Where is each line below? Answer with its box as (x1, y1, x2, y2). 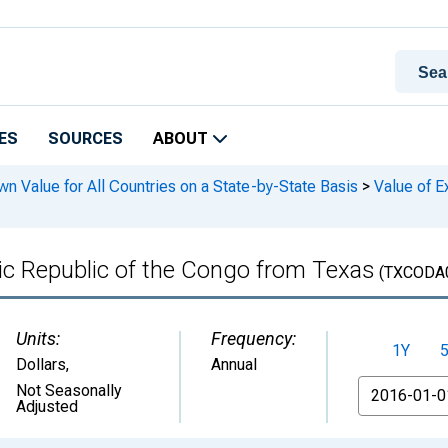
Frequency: (211, 328, 296, 349)
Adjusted (16, 397, 78, 416)
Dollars (16, 355, 66, 374)
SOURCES (48, 129, 123, 148)
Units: (16, 328, 60, 349)
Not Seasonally (16, 381, 122, 400)
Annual (211, 355, 257, 374)
